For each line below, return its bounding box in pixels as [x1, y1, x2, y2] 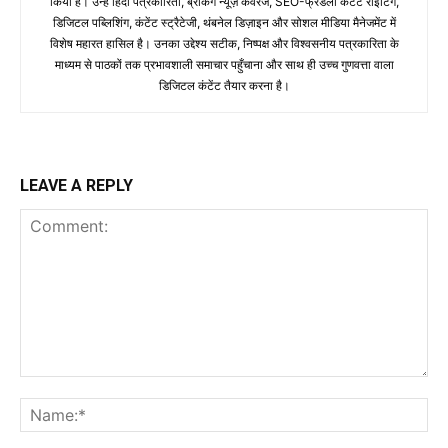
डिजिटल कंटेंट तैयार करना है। [158, 77, 290, 93]
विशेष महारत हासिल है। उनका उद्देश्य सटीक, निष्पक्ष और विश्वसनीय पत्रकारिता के [49, 35, 399, 51]
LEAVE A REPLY [20, 175, 133, 195]
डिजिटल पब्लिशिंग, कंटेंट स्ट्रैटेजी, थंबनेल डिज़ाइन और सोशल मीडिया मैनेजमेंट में [52, 14, 396, 30]
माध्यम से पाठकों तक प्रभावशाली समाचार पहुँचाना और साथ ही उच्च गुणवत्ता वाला [54, 56, 394, 72]
